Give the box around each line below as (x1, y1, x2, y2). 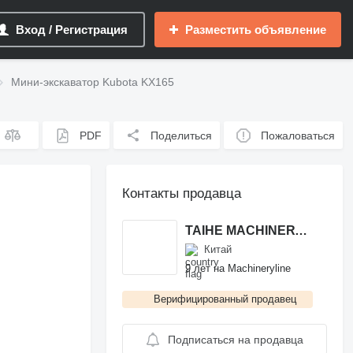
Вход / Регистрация (16, 23, 128, 36)
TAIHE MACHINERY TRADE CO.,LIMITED (295, 223, 308, 237)
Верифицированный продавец (154, 293, 297, 305)
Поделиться (150, 128, 213, 142)
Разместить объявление (185, 23, 326, 36)
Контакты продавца (122, 186, 242, 201)
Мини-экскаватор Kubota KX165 (11, 76, 174, 88)
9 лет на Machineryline (185, 262, 292, 274)
